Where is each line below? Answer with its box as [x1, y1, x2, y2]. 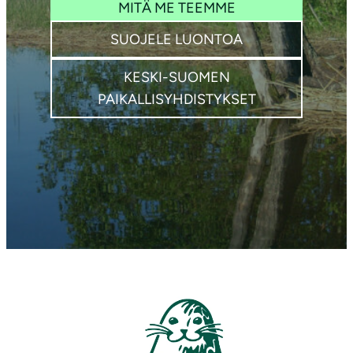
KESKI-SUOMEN [123, 68, 230, 86]
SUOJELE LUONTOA [110, 30, 243, 48]
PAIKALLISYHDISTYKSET [97, 90, 256, 108]
